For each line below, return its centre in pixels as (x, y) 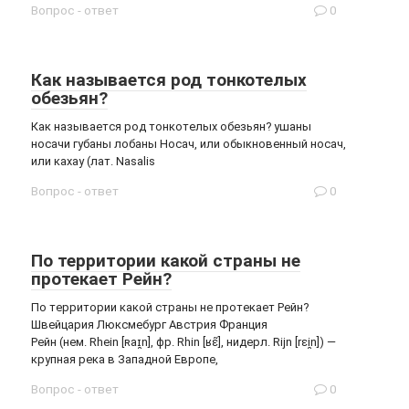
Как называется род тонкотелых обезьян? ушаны (171, 126)
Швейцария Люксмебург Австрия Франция (149, 325)
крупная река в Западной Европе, (125, 359)
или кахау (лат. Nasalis (93, 161)
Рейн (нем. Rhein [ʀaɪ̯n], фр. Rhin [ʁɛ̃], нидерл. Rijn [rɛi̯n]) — (184, 342)
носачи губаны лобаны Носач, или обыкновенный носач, (189, 144)
